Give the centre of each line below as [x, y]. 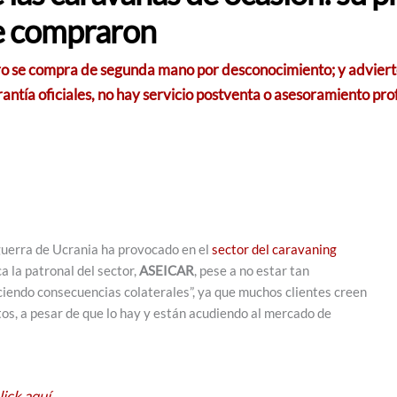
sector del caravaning [274, 249]
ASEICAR [167, 270]
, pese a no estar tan [252, 270]
